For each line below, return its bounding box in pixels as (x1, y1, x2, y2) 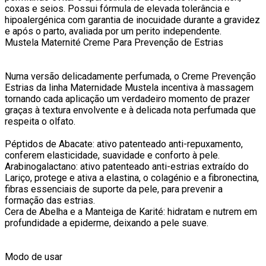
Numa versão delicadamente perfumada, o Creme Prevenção (5, 70, 256, 82)
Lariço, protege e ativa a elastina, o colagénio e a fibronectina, (5, 172, 259, 183)
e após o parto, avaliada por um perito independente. (5, 25, 221, 37)
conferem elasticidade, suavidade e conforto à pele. (5, 149, 220, 161)
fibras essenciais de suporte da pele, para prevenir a (5, 183, 223, 195)
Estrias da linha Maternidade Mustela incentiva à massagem (5, 81, 254, 93)
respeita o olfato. (5, 115, 75, 127)
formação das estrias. (5, 194, 95, 206)
